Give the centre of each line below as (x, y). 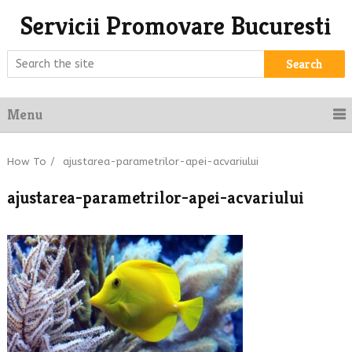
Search (304, 64)
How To (26, 161)
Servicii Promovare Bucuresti (176, 26)
